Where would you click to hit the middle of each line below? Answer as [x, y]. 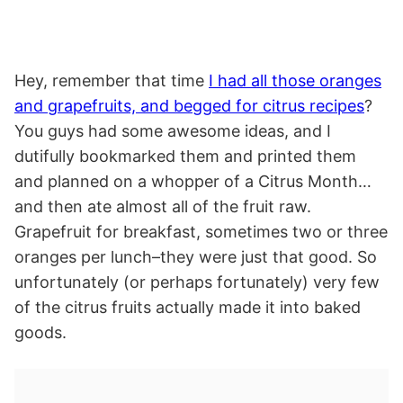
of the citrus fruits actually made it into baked [188, 308]
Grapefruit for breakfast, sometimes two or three [201, 232]
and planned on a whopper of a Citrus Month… [193, 182]
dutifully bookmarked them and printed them [185, 157]
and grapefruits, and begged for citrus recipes [189, 106]
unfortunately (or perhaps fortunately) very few [197, 282]
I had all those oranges [295, 81]
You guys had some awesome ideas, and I [173, 131]
